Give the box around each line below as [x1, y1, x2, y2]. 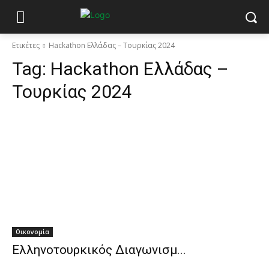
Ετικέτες [12, 40, 40, 50]
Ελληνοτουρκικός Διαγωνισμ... [12, 243, 186, 257]
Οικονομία [16, 228, 49, 236]
